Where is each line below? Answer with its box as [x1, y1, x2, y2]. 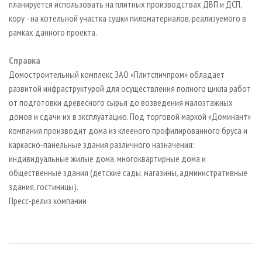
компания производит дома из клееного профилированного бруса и [9, 125, 247, 137]
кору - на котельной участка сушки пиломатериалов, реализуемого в [9, 12, 246, 25]
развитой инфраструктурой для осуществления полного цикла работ [9, 82, 251, 95]
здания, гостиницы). [9, 181, 78, 193]
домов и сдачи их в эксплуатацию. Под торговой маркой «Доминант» [9, 111, 251, 123]
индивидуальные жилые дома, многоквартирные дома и [9, 153, 206, 165]
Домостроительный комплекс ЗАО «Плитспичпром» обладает [9, 68, 225, 81]
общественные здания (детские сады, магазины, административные [9, 167, 247, 179]
